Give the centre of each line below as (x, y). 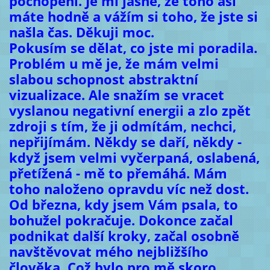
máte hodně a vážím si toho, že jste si (133, 17)
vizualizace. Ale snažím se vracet (116, 95)
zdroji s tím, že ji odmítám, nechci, (122, 127)
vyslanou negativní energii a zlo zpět (130, 111)
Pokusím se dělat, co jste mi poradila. (133, 48)
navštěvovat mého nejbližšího (108, 252)
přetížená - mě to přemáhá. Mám (118, 174)
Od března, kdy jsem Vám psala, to (123, 205)
